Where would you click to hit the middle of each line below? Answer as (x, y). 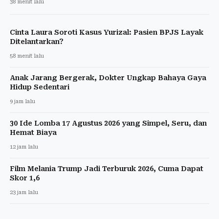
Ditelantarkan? (37, 41)
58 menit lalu (27, 56)
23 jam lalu (24, 192)
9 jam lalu (22, 101)
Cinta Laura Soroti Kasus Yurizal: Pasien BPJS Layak (107, 32)
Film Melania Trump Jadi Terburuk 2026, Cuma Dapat (107, 168)
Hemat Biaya (33, 132)
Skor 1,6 (25, 178)
